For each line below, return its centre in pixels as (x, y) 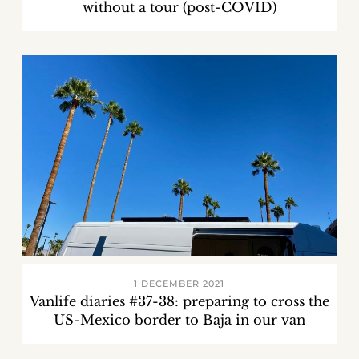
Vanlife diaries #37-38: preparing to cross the (179, 302)
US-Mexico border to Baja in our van (179, 320)
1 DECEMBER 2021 (179, 284)
